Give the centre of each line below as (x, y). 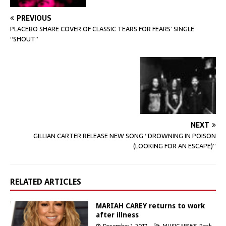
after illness (117, 215)
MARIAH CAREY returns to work (150, 206)
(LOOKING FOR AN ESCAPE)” (175, 146)
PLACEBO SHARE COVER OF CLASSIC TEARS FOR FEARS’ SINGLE (102, 29)
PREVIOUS (34, 18)
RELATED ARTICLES (46, 182)
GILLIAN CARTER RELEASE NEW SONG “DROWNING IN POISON (125, 136)
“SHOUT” (24, 39)
